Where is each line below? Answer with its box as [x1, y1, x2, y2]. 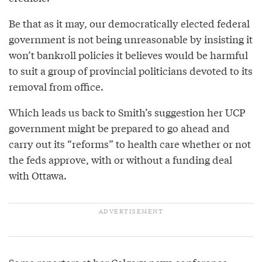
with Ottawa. [9, 167, 67, 182]
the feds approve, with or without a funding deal [9, 151, 232, 167]
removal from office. [9, 78, 104, 94]
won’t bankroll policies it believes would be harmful [9, 47, 248, 62]
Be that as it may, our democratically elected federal [9, 15, 250, 30]
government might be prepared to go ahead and [9, 120, 230, 135]
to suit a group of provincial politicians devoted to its [9, 63, 253, 78]
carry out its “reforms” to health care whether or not [9, 136, 251, 151]
